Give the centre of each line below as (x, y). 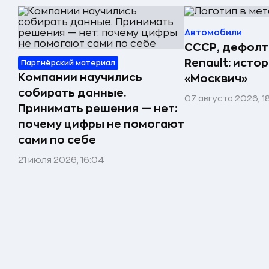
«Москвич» (216, 79)
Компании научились (80, 77)
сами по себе (57, 140)
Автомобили (213, 32)
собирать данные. (72, 93)
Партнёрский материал (68, 63)
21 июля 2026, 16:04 (61, 160)
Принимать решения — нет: (98, 109)
